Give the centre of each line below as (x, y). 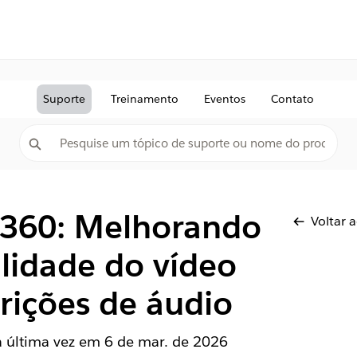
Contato (292, 99)
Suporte (64, 99)
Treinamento (145, 99)
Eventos (225, 99)
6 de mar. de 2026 (166, 341)
